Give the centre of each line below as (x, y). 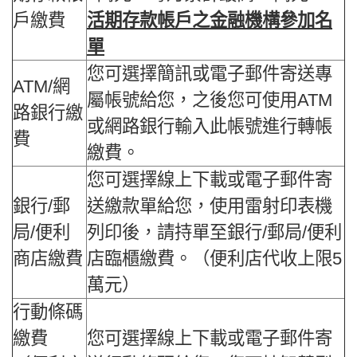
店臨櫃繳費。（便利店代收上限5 (214, 259)
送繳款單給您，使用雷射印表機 (210, 206)
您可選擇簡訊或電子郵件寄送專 (210, 74)
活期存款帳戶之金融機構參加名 (210, 21)
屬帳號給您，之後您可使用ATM (210, 100)
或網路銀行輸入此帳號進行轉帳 (210, 127)
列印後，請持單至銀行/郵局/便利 (214, 233)
